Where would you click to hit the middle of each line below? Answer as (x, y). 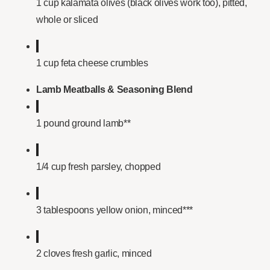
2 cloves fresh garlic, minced (94, 254)
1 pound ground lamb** (83, 124)
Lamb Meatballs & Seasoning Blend (115, 90)
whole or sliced (67, 20)
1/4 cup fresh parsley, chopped (99, 167)
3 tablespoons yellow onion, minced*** (115, 210)
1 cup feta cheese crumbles (92, 63)
